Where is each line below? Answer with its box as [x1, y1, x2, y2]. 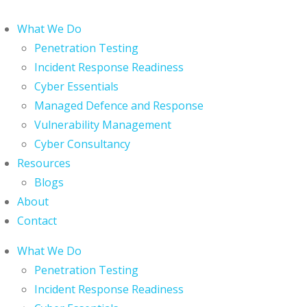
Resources [17, 156, 71, 171]
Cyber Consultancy [34, 136, 130, 151]
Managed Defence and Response [34, 98, 204, 113]
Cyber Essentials [34, 79, 119, 94]
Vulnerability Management [34, 117, 171, 132]
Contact [17, 213, 57, 228]
